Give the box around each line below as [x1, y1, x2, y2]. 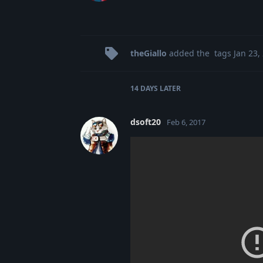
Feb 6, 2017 [167, 116, 205, 127]
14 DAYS [130, 83, 158, 93]
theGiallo [130, 47, 167, 59]
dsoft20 [130, 116, 161, 127]
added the [167, 47, 212, 59]
